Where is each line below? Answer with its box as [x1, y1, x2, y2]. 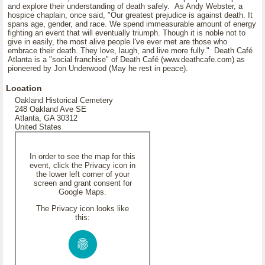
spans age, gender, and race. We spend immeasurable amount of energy [8, 20, 256, 28]
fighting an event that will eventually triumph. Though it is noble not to [8, 28, 245, 37]
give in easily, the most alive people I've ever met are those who [8, 37, 227, 46]
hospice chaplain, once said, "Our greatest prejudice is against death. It [8, 11, 253, 20]
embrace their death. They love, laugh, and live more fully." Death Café [8, 46, 253, 55]
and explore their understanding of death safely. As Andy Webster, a [8, 2, 243, 11]
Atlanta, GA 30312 [15, 114, 77, 122]
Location [6, 83, 42, 93]
